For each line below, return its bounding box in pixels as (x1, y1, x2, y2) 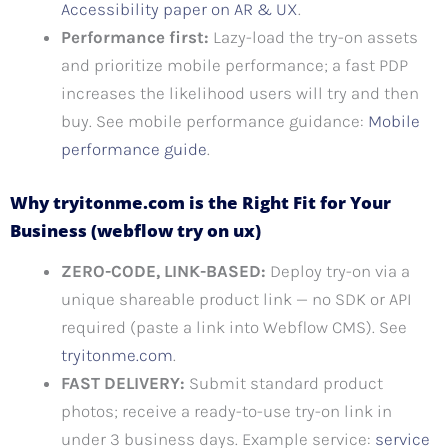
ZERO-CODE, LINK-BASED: (61, 260, 266, 281)
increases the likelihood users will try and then (61, 83, 419, 104)
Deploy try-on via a (266, 260, 410, 281)
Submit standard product (185, 372, 383, 393)
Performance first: (61, 27, 209, 48)
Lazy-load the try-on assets (209, 27, 418, 48)
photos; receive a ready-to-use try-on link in (61, 400, 392, 421)
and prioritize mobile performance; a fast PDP (61, 55, 408, 76)
